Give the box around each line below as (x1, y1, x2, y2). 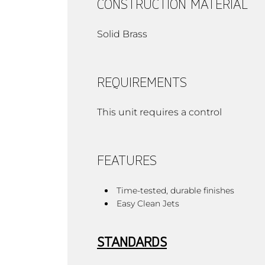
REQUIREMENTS (97, 73, 187, 90)
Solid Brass (97, 28, 147, 40)
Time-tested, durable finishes (117, 185, 234, 196)
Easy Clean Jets (117, 198, 179, 209)
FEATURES (97, 151, 157, 168)
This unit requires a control (97, 106, 222, 118)
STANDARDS (97, 233, 167, 250)
